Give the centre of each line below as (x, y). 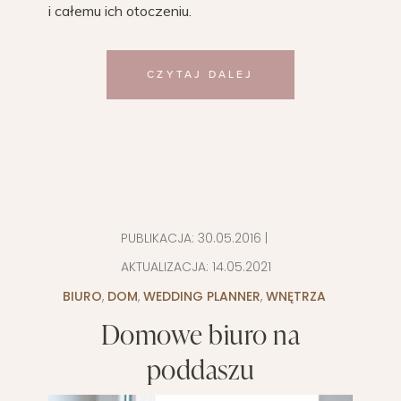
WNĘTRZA (295, 296)
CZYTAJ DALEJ (200, 74)
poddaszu (200, 368)
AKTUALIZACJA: (164, 266)
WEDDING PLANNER (201, 296)
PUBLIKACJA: (159, 238)
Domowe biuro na (200, 333)
